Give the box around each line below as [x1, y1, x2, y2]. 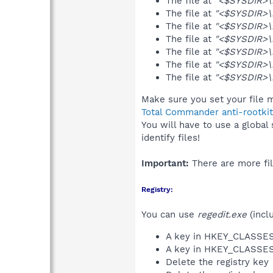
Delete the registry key [166, 256, 272, 268]
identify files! [141, 132, 200, 143]
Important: [141, 157, 189, 169]
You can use [141, 208, 197, 220]
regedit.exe [197, 208, 247, 220]
